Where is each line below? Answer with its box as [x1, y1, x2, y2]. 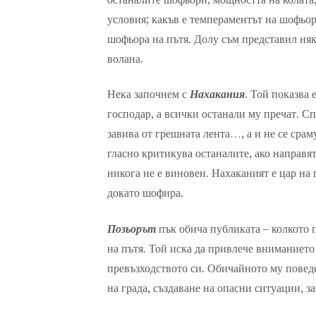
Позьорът [107, 221, 156, 236]
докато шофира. [107, 186, 183, 200]
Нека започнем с [107, 87, 190, 102]
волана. [107, 51, 143, 66]
